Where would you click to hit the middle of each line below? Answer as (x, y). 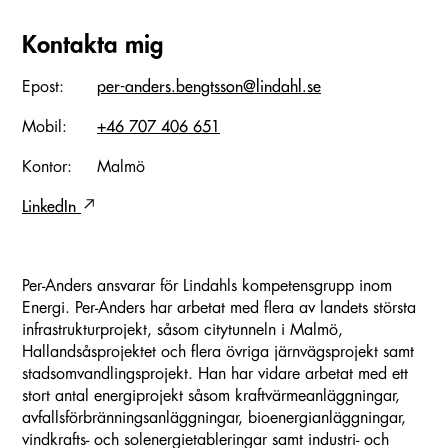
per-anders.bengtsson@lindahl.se (209, 86)
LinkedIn (51, 206)
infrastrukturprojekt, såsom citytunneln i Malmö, (182, 329)
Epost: (43, 86)
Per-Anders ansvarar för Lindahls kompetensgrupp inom (207, 285)
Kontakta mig (92, 44)
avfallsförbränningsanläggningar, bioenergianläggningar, (214, 417)
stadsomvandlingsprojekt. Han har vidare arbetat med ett (215, 373)
